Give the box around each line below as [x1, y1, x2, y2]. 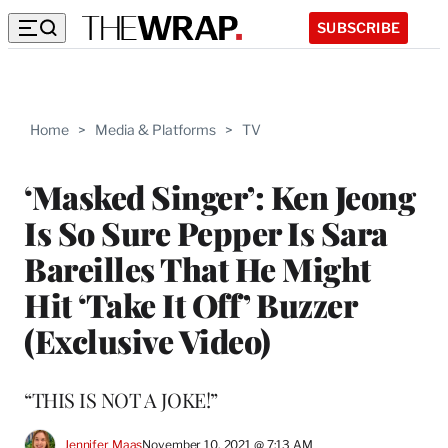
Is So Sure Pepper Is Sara [24, 210, 388, 254]
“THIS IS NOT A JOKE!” [24, 385, 218, 413]
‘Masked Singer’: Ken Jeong [24, 174, 415, 218]
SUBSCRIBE [317, 18, 400, 36]
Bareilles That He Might [24, 246, 371, 290]
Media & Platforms [95, 121, 216, 138]
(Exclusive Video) [24, 318, 271, 362]
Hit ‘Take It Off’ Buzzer [24, 282, 356, 326]
